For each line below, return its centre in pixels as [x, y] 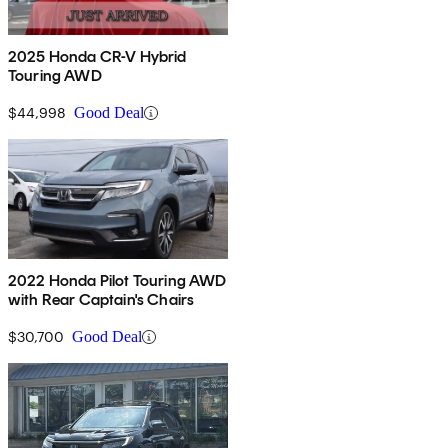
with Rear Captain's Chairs [101, 300]
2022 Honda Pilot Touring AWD [117, 281]
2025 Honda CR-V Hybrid [98, 57]
